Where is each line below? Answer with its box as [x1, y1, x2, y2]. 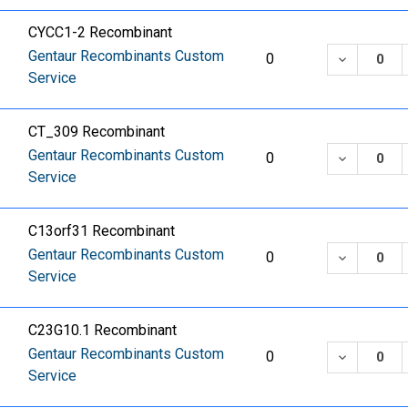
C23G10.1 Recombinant [28, 321, 178, 340]
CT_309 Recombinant [28, 123, 166, 141]
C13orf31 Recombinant [28, 222, 176, 240]
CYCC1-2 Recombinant [28, 24, 173, 42]
